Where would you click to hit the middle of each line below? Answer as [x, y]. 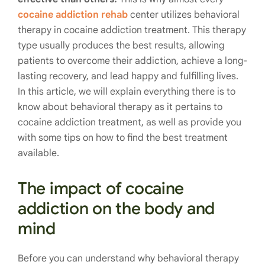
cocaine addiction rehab [73, 15]
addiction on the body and [116, 209]
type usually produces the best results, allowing [121, 46]
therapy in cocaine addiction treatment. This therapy [132, 30]
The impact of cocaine [101, 188]
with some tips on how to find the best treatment [123, 138]
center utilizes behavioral [184, 15]
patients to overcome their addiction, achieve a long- [132, 61]
